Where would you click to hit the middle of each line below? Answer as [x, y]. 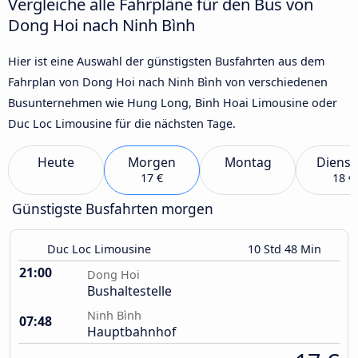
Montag [248, 163]
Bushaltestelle [129, 291]
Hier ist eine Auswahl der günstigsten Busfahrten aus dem [166, 61]
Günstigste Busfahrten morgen [113, 209]
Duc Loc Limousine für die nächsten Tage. [122, 123]
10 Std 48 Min [286, 249]
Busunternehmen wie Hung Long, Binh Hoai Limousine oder [173, 102]
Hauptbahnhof [131, 332]
